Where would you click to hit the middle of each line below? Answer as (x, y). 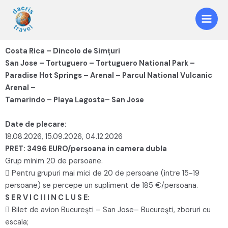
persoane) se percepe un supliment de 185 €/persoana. (102, 185)
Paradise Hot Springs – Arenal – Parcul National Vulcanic (109, 75)
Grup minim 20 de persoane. (54, 161)
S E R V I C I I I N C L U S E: (47, 197)
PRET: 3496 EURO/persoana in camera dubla (86, 149)
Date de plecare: (36, 124)
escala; (17, 222)
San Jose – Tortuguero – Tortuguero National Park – (100, 63)
